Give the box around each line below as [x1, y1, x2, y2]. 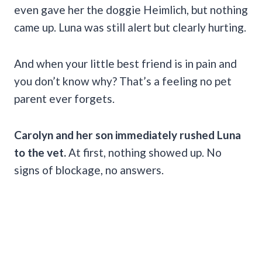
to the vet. [14, 146, 66, 160]
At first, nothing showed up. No [66, 146, 222, 160]
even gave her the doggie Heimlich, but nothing [14, 3, 248, 17]
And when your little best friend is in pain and [14, 57, 237, 71]
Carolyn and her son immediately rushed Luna [14, 128, 241, 142]
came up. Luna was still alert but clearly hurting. [14, 20, 246, 35]
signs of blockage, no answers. [14, 163, 164, 177]
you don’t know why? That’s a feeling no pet [14, 74, 232, 88]
